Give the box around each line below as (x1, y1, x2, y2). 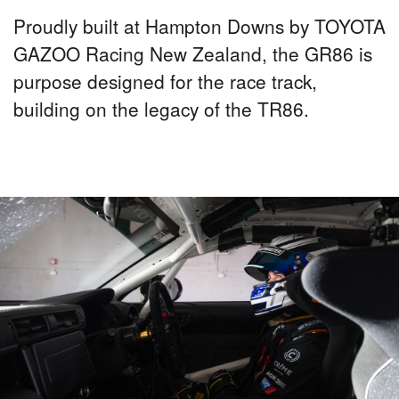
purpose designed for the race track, (13, 68, 317, 94)
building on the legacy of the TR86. (13, 95, 309, 122)
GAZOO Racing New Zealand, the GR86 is (13, 40, 372, 67)
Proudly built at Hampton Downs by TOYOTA (13, 12, 386, 39)
